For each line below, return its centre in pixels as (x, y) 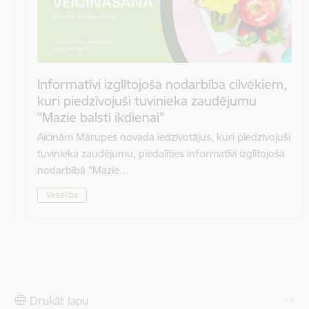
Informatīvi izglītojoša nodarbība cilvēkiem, (162, 84)
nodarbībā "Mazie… (83, 170)
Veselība (62, 195)
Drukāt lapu (59, 300)
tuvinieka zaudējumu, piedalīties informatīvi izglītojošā (161, 154)
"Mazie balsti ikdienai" (101, 118)
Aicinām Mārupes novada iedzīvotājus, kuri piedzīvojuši (164, 137)
